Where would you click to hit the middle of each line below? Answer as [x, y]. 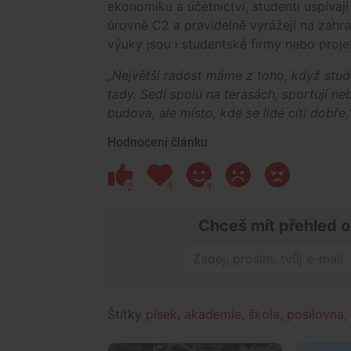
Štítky [127, 314]
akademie [213, 314]
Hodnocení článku [157, 142]
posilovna [315, 314]
